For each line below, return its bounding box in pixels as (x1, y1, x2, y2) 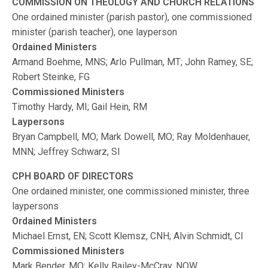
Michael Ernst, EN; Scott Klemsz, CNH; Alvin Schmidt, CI (12, 230, 244, 242)
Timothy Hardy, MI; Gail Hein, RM (12, 101, 148, 112)
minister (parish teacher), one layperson (12, 26, 178, 38)
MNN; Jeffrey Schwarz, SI (12, 146, 121, 157)
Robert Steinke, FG (12, 71, 90, 83)
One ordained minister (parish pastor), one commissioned (12, 11, 252, 23)
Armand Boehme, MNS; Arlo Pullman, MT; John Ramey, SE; (12, 56, 254, 68)
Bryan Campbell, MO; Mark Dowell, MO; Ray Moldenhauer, (12, 131, 251, 142)
